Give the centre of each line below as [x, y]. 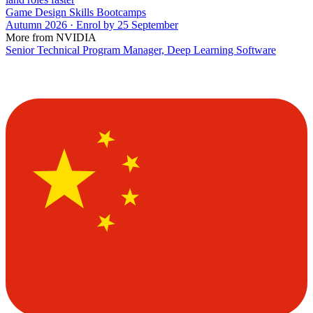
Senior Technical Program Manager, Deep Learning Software [141, 50]
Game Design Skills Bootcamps [76, 12]
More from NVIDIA [51, 37]
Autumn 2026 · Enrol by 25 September [92, 24]
